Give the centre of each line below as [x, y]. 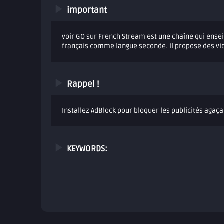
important [87, 10]
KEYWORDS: [87, 149]
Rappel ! [83, 84]
